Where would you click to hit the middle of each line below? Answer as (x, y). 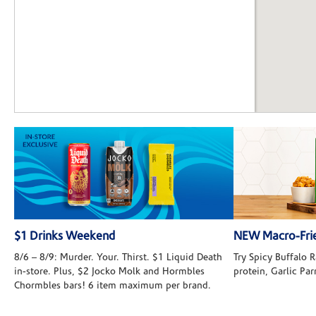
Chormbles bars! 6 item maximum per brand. (113, 286)
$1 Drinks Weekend (65, 237)
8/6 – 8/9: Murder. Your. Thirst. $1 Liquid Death (118, 258)
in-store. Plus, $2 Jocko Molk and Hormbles (109, 272)
